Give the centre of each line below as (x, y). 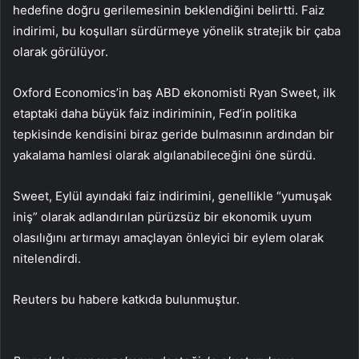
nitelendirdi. (47, 259)
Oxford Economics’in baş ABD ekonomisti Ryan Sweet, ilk (174, 93)
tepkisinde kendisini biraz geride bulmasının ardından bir (173, 135)
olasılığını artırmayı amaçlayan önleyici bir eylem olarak (168, 238)
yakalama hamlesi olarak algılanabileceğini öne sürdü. (164, 155)
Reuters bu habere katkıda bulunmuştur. (126, 300)
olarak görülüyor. (61, 52)
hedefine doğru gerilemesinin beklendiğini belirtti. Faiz (169, 10)
